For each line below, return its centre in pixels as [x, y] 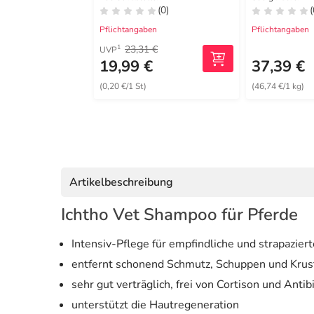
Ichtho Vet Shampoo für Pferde [179, 214]
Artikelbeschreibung [121, 182]
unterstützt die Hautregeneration [155, 305]
